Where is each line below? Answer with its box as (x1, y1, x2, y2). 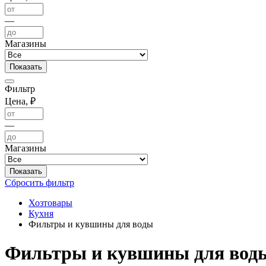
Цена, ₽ (5, 96, 36, 106)
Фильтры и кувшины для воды (28, 219, 153, 229)
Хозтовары (28, 198, 72, 208)
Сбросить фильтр (5, 178, 74, 188)
